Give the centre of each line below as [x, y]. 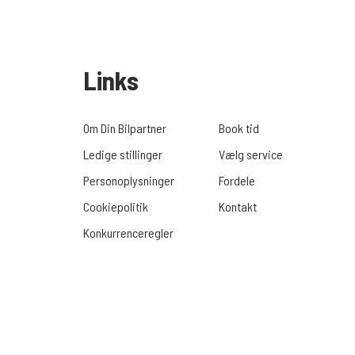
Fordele [237, 180]
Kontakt [237, 206]
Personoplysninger [129, 180]
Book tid [239, 128]
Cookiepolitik [116, 206]
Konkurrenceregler [129, 232]
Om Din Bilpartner [125, 128]
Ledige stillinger [123, 154]
